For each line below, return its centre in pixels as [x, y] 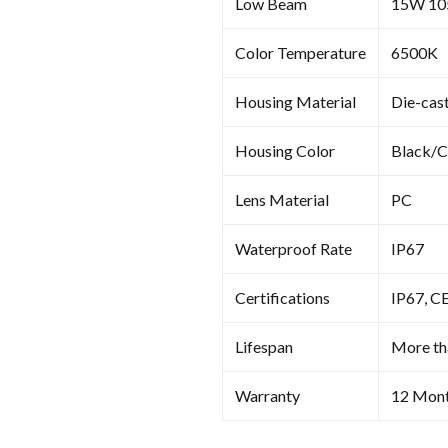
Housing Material [295, 101]
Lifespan [264, 346]
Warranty [267, 395]
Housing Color [285, 150]
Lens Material [282, 199]
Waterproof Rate [293, 248]
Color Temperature [300, 52]
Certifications [282, 297]
